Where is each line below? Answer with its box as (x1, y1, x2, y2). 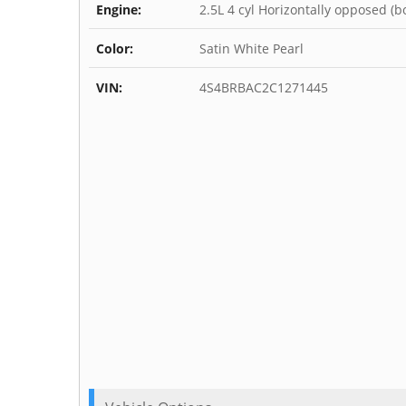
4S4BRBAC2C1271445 (196, 79, 329, 97)
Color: (96, 40, 134, 58)
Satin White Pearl (196, 40, 304, 58)
